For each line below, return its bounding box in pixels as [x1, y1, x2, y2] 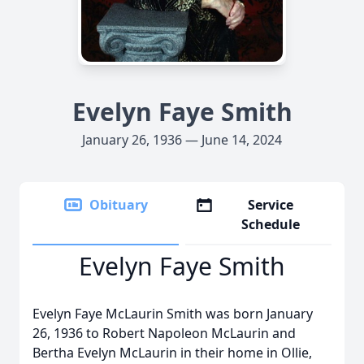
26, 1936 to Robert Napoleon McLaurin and [32, 324, 296, 342]
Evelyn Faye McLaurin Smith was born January [32, 305, 313, 323]
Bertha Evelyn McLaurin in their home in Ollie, [32, 344, 312, 362]
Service [248, 196, 294, 214]
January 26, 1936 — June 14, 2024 [82, 131, 282, 149]
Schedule [241, 215, 301, 233]
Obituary [89, 196, 148, 214]
